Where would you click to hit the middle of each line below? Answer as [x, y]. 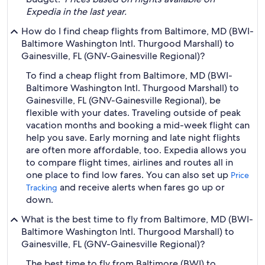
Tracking [42, 188]
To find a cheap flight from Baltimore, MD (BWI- [129, 75]
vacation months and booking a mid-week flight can [138, 125]
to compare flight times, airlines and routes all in [130, 162]
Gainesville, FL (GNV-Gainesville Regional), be [123, 100]
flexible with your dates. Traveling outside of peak [133, 113]
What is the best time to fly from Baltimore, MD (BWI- [137, 219]
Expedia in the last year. [76, 12]
